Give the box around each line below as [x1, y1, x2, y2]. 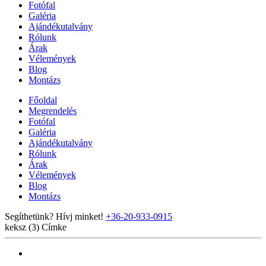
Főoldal [28, 95, 57, 105]
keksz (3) [5, 222, 42, 232]
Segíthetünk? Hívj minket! [5, 211, 103, 221]
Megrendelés [28, 106, 77, 116]
